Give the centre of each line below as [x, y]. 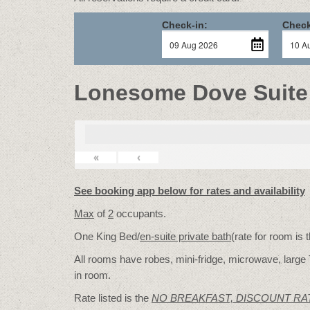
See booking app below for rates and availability [190, 191]
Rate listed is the [113, 298]
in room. [92, 275]
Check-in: [185, 25]
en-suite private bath [185, 236]
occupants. [140, 213]
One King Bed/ [107, 236]
